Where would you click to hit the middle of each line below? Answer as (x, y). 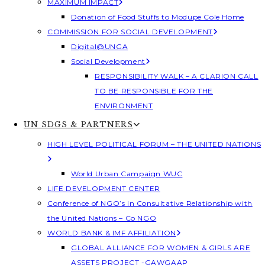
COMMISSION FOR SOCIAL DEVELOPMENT (130, 32)
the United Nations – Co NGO (102, 218)
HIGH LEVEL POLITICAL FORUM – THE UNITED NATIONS (154, 144)
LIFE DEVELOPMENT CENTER (104, 188)
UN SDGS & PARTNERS (78, 125)
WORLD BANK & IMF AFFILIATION (112, 233)
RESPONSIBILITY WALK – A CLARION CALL (177, 76)
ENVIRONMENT (124, 106)
